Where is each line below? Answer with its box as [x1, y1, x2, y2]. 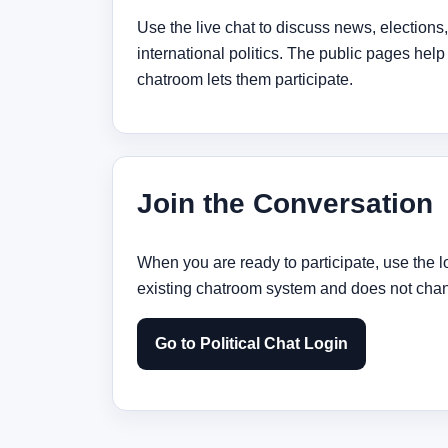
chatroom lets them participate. [137, 70, 353, 88]
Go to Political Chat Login [155, 334, 348, 352]
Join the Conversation [137, 187, 433, 219]
